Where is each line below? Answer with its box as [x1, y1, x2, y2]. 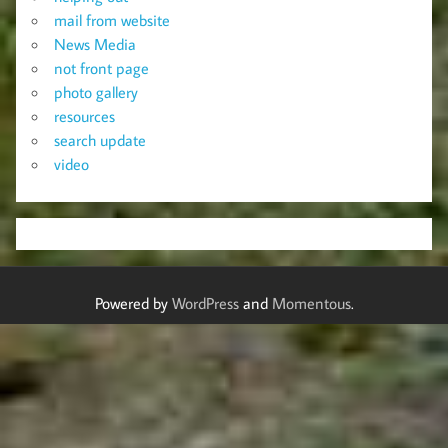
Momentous [271, 293, 351, 314]
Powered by [94, 293, 172, 314]
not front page [54, 57, 149, 78]
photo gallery [54, 81, 138, 102]
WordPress [171, 293, 239, 314]
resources [54, 105, 115, 126]
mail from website [54, 9, 170, 30]
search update [54, 129, 146, 150]
